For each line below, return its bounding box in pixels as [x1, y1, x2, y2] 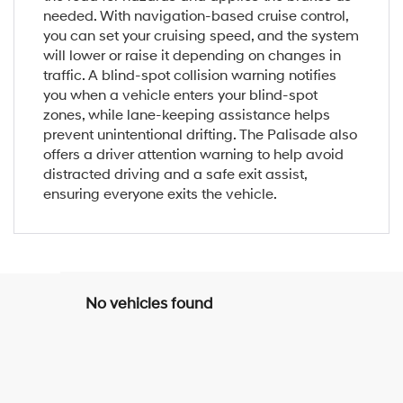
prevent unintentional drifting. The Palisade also [42, 125, 357, 144]
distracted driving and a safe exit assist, [42, 165, 307, 184]
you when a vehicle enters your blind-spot [42, 85, 318, 104]
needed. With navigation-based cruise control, [42, 6, 348, 25]
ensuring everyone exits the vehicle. [42, 184, 277, 203]
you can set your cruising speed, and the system [42, 26, 359, 45]
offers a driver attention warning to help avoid [42, 145, 344, 164]
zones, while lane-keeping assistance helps [42, 105, 330, 124]
